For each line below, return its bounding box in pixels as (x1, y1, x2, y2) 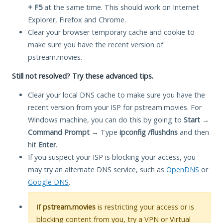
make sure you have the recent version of (28, 39, 163, 49)
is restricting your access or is (96, 202, 194, 212)
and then (178, 127, 209, 137)
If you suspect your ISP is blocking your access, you (28, 152, 196, 162)
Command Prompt (28, 127, 90, 137)
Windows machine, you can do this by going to (28, 114, 184, 124)
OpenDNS (166, 164, 199, 174)
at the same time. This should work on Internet (42, 2, 199, 12)
